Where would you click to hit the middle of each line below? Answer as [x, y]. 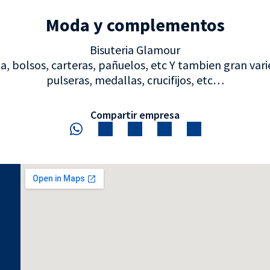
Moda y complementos [135, 25]
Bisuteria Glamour [135, 50]
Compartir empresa [135, 115]
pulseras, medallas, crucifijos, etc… [135, 80]
